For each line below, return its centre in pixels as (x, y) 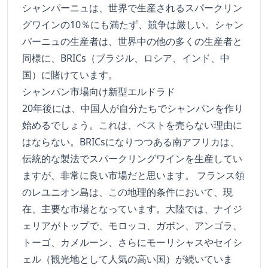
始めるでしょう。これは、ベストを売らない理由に (132, 125)
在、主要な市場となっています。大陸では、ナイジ (132, 209)
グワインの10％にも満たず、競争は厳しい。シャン (133, 25)
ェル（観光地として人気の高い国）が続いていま (127, 259)
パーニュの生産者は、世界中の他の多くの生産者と (132, 42)
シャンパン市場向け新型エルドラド (99, 92)
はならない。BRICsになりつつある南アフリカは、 (131, 142)
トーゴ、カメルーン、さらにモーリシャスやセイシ (132, 243)
